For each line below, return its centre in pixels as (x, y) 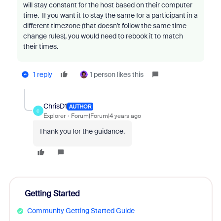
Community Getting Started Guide (81, 211)
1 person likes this (116, 74)
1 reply (42, 74)
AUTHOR (80, 106)
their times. (40, 46)
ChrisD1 (55, 106)
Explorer (54, 116)
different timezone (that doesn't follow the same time (105, 26)
